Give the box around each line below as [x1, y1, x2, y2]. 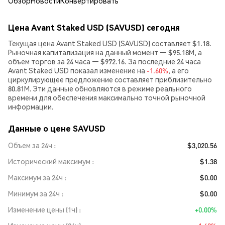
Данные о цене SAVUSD [8, 123, 105, 134]
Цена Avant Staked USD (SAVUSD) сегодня [8, 22, 180, 33]
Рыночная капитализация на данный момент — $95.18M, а [8, 48, 202, 57]
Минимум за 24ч [8, 189, 60, 198]
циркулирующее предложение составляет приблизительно [8, 75, 212, 84]
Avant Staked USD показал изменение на [8, 66, 147, 75]
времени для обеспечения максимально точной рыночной [8, 93, 205, 102]
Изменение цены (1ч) [8, 205, 77, 214]
